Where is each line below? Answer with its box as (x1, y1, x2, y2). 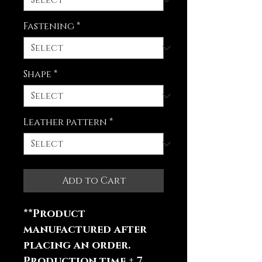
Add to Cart (61, 174, 126, 188)
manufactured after (23, 223, 147, 237)
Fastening (23, 20, 74, 33)
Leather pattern (23, 116, 107, 129)
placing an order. (23, 239, 130, 253)
